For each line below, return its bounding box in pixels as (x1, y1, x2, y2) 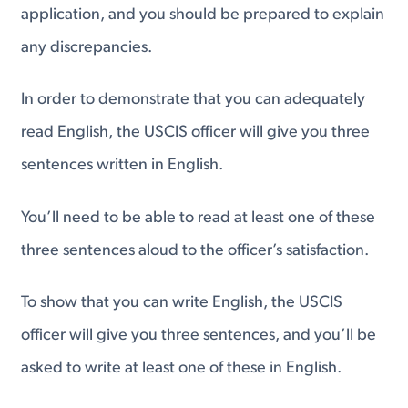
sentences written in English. (21, 157, 224, 175)
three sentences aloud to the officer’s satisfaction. (21, 241, 370, 260)
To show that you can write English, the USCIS (21, 294, 343, 312)
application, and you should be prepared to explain (21, 5, 385, 24)
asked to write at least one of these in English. (21, 360, 342, 378)
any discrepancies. (21, 38, 153, 56)
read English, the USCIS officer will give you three (21, 124, 371, 142)
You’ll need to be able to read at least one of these (21, 209, 376, 227)
